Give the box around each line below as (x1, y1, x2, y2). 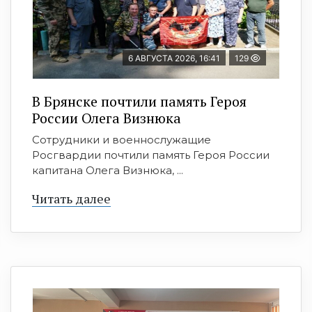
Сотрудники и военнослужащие (32, 132, 211, 146)
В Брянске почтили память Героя (32, 91, 247, 111)
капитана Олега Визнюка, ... (32, 163, 183, 177)
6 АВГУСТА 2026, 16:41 (128, 52, 220, 63)
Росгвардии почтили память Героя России (32, 148, 270, 162)
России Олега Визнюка (32, 108, 181, 127)
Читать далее (32, 189, 111, 207)
